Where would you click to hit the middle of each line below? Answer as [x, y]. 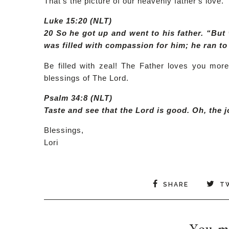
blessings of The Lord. [87, 78]
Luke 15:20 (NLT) [78, 21]
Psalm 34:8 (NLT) [78, 98]
